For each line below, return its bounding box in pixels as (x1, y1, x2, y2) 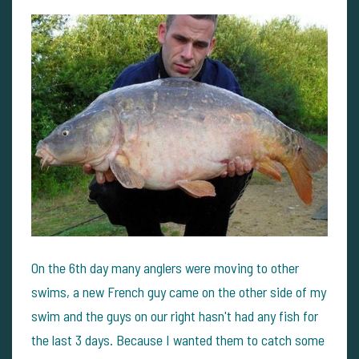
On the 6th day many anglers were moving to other (31, 259, 299, 276)
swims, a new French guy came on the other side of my (31, 283, 326, 301)
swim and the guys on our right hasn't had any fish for (31, 307, 318, 325)
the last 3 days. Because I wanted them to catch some (31, 331, 325, 349)
